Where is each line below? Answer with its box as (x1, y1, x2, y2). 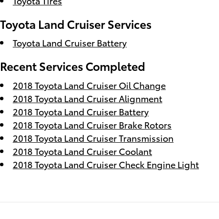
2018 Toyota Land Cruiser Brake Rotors (13, 118, 172, 131)
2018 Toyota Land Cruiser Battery (13, 105, 149, 117)
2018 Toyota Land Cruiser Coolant (13, 144, 152, 157)
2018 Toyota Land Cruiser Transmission (13, 131, 174, 144)
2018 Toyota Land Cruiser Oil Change (13, 78, 166, 91)
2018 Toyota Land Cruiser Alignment (13, 91, 162, 104)
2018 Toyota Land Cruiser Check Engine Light (13, 157, 199, 170)
